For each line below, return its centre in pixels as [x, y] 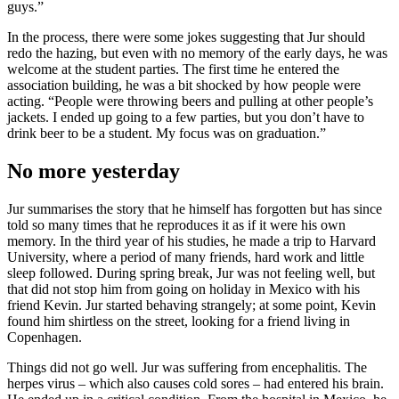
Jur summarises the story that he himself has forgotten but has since [195, 209]
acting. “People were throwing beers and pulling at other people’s [190, 102]
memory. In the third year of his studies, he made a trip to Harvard [191, 241]
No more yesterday [94, 171]
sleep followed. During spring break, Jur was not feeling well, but [191, 273]
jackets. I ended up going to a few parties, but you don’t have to [186, 118]
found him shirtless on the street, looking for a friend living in [179, 322]
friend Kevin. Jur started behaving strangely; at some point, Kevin [191, 305]
